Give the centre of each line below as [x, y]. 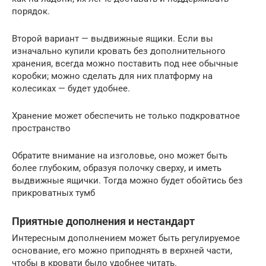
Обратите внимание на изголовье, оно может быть [120, 155]
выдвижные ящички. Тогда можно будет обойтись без [127, 180]
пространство [41, 128]
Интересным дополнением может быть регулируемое [126, 238]
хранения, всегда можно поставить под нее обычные [125, 63]
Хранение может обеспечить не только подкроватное [126, 115]
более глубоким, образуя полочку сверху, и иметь [117, 168]
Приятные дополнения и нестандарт [103, 221]
